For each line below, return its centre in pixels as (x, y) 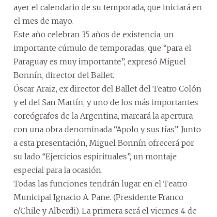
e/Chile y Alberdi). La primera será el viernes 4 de (105, 211)
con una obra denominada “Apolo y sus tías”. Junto (107, 129)
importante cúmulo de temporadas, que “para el (102, 48)
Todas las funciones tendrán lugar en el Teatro (101, 184)
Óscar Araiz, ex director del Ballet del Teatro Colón (108, 89)
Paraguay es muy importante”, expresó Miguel (100, 62)
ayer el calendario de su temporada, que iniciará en (108, 7)
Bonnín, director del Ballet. (64, 75)
